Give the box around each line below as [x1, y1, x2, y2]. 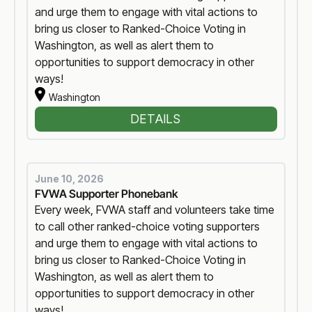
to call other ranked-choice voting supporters [35, 219, 260, 234]
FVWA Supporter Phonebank [35, 187, 179, 201]
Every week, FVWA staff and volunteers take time [35, 203, 275, 217]
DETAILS [131, 111, 181, 126]
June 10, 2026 [35, 173, 104, 185]
